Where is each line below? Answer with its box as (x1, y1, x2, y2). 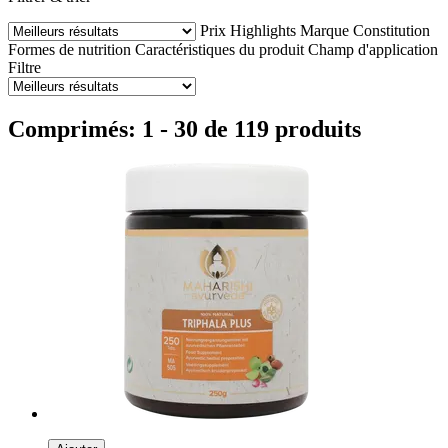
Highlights (230, 21, 296, 39)
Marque (300, 21, 349, 39)
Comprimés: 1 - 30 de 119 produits (8, 115, 361, 142)
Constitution (353, 21, 430, 39)
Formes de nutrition (8, 40, 131, 58)
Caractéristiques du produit (135, 40, 304, 58)
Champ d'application (308, 40, 438, 58)
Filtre (8, 58, 41, 76)
